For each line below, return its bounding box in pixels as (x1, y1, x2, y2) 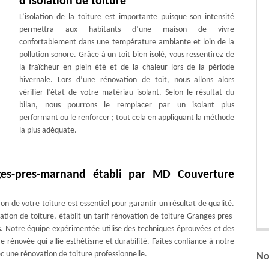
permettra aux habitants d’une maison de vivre (19, 25, 235, 34)
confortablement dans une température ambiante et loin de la (19, 37, 235, 47)
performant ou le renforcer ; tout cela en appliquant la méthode (19, 113, 235, 122)
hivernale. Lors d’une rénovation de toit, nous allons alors (19, 75, 235, 85)
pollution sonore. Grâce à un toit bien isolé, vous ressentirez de (19, 50, 235, 59)
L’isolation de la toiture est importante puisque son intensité (19, 12, 235, 22)
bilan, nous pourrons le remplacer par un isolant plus (19, 100, 235, 110)
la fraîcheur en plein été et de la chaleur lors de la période (19, 62, 235, 72)
